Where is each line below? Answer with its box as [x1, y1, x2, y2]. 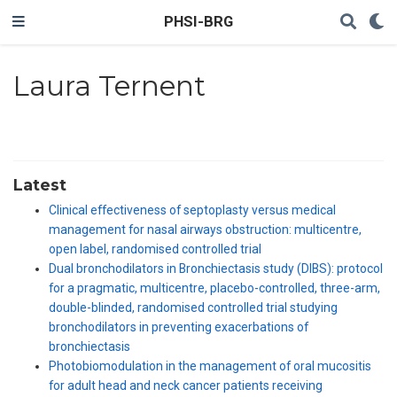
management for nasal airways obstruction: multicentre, [49, 222, 362, 237]
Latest [13, 175, 66, 195]
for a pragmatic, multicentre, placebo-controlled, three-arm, [49, 281, 380, 296]
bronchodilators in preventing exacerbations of [49, 320, 308, 335]
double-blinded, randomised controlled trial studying [49, 300, 338, 315]
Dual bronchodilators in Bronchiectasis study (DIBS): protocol [49, 261, 383, 276]
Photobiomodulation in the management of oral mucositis [49, 359, 371, 374]
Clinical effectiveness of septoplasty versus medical [49, 203, 336, 218]
